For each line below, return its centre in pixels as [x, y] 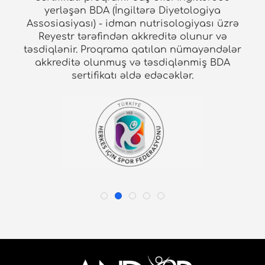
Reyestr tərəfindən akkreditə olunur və [132, 37]
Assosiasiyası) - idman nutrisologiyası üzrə [132, 24]
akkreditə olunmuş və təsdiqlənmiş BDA [132, 63]
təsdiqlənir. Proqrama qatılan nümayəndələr [132, 50]
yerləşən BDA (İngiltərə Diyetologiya [132, 11]
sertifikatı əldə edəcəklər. [132, 76]
